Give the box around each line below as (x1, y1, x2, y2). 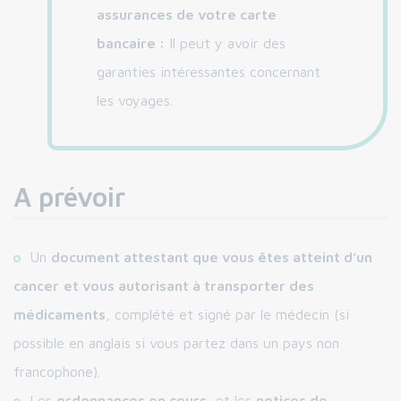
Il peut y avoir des (164, 35, 286, 51)
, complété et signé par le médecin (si (106, 306, 349, 322)
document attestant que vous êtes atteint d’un (51, 249, 372, 265)
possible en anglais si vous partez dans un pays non (13, 335, 339, 351)
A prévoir (13, 181, 125, 212)
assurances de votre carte (96, 6, 277, 22)
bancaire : (96, 35, 165, 51)
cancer (13, 277, 59, 294)
